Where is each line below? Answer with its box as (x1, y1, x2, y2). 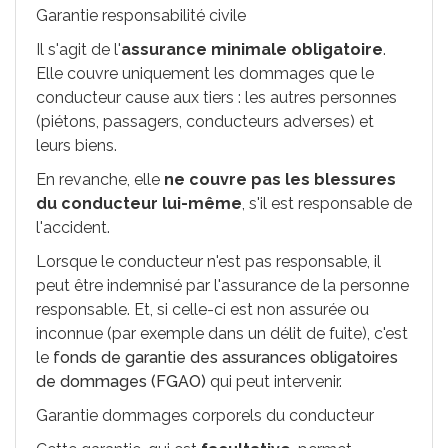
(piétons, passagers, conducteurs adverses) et (36, 112, 374, 131)
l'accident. (36, 218, 110, 237)
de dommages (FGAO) (36, 372, 206, 391)
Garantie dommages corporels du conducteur (36, 406, 374, 425)
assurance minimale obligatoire (121, 40, 383, 59)
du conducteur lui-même (36, 194, 242, 213)
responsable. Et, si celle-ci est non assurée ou (36, 300, 369, 319)
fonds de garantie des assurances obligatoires (53, 348, 398, 367)
